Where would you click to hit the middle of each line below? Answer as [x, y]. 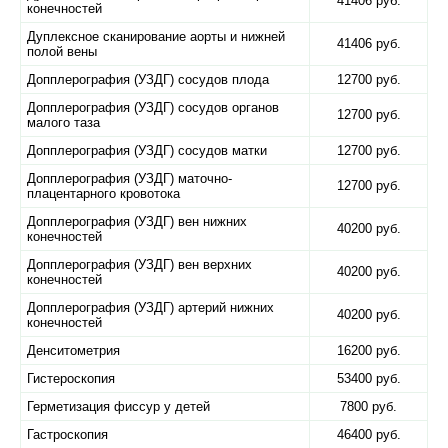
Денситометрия [73, 350]
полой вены [62, 51]
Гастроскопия [67, 434]
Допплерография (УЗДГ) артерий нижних [150, 307]
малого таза [63, 122]
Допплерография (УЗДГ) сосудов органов [153, 107]
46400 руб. [368, 434]
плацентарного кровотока [103, 193]
